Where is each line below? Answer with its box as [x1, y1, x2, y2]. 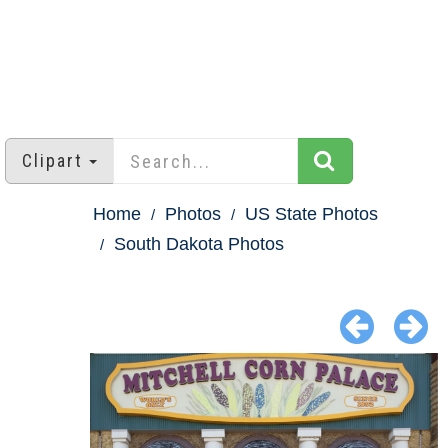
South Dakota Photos [114, 234, 284, 255]
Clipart [22, 150, 83, 172]
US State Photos [245, 204, 378, 225]
